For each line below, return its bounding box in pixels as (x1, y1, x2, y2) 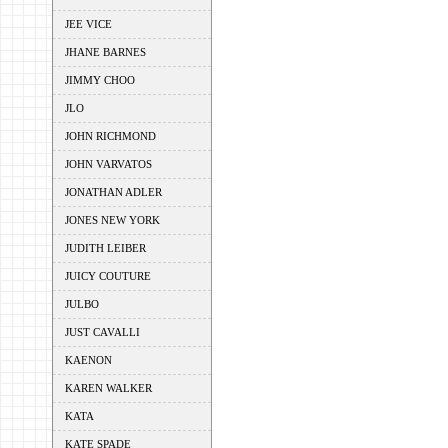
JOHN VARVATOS (65, 158, 152, 170)
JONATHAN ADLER (65, 186, 162, 198)
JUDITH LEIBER (65, 242, 146, 254)
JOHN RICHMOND (65, 130, 156, 142)
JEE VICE (65, 18, 112, 30)
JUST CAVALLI (65, 326, 140, 338)
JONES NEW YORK (65, 214, 160, 226)
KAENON (65, 354, 112, 366)
